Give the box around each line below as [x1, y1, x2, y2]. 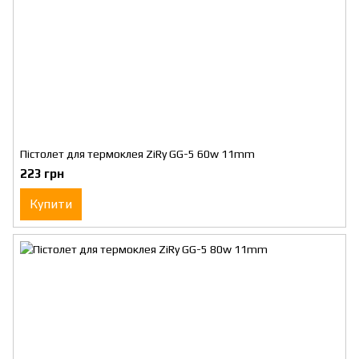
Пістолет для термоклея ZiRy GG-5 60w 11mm [20, 147, 255, 160]
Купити [30, 196, 72, 212]
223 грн [20, 167, 64, 180]
